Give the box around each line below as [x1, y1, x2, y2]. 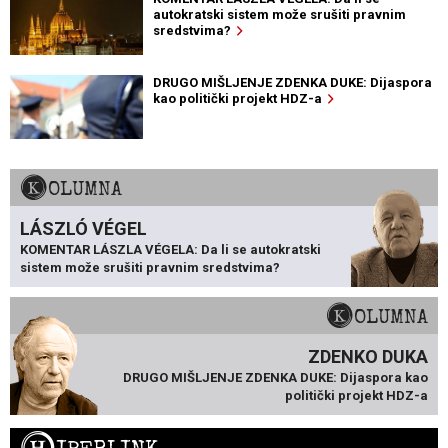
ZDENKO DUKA [308, 345, 428, 367]
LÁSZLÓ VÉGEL [20, 217, 147, 239]
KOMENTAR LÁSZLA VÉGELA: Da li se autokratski [20, 241, 321, 257]
